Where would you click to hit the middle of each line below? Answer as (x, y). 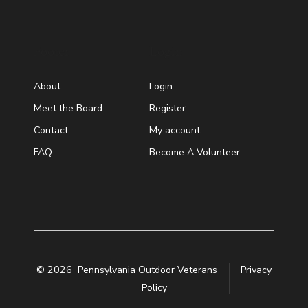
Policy (154, 287)
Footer (52, 51)
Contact (51, 130)
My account (174, 130)
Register (167, 108)
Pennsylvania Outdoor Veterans (149, 269)
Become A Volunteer (194, 152)
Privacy (256, 269)
